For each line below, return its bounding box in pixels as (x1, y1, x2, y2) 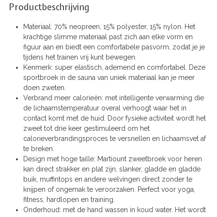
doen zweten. (23, 83, 66, 92)
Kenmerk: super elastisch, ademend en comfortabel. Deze (23, 63, 205, 71)
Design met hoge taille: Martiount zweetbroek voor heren (23, 155, 202, 163)
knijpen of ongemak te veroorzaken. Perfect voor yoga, (23, 185, 195, 193)
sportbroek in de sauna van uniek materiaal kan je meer (23, 73, 195, 81)
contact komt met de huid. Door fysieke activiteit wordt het (23, 114, 206, 122)
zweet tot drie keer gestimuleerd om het (23, 124, 150, 132)
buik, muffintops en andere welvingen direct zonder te (23, 175, 192, 183)
